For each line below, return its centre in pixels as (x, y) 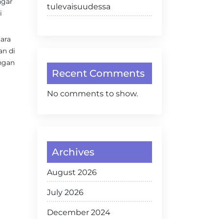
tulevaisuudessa (79, 7)
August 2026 (72, 172)
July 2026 (65, 192)
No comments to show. (92, 94)
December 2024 (79, 212)
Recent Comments (98, 73)
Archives (73, 152)
